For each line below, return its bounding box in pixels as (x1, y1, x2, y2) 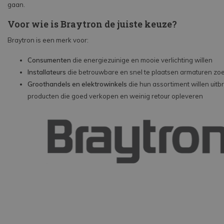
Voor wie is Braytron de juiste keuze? (7, 17, 177, 30)
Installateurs (27, 67, 66, 76)
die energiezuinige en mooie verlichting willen (71, 55, 212, 64)
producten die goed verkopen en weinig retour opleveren (27, 91, 203, 100)
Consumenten (27, 55, 71, 64)
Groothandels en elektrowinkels (27, 79, 127, 88)
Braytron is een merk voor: (7, 35, 88, 44)
